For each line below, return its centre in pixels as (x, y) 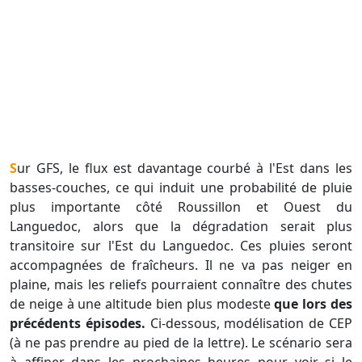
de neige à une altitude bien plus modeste (142, 303)
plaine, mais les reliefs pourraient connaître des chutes (181, 284)
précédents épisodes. (78, 323)
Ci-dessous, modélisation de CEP (249, 323)
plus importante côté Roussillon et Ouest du (181, 206)
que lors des (314, 303)
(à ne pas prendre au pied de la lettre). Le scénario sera (181, 342)
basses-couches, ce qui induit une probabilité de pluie (181, 187)
